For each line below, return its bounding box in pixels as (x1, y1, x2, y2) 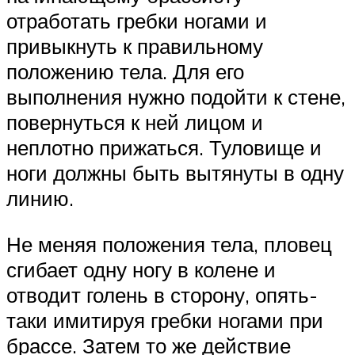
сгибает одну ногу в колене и (6, 256, 276, 282)
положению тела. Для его (6, 59, 244, 85)
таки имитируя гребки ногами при (6, 307, 323, 333)
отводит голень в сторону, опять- (6, 281, 318, 307)
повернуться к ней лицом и (6, 109, 263, 136)
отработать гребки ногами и (6, 8, 267, 34)
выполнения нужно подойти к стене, (6, 84, 345, 110)
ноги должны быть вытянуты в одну (6, 160, 344, 186)
